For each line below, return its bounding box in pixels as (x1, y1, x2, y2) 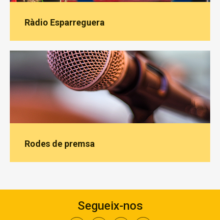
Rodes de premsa (25, 138, 95, 149)
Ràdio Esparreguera (25, 17, 105, 27)
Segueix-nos (77, 199, 143, 213)
